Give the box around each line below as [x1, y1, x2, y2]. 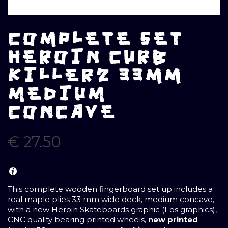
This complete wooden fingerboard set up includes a [8, 184, 213, 194]
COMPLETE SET [8, 29, 184, 49]
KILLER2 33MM [8, 66, 183, 86]
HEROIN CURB [8, 47, 168, 68]
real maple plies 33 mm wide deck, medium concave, [8, 194, 214, 205]
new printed [148, 215, 198, 225]
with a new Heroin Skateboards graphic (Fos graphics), [8, 205, 217, 215]
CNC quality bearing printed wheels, [8, 215, 148, 225]
